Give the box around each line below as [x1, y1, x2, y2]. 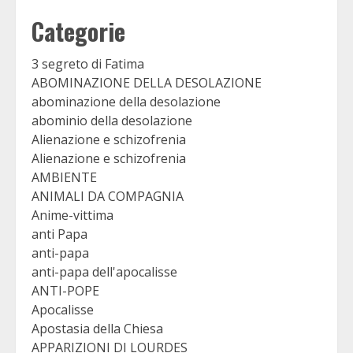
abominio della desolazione [32, 112, 192, 130]
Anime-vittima [32, 206, 113, 225]
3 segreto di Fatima [32, 55, 144, 73]
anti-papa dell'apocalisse [32, 263, 177, 281]
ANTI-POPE [32, 282, 99, 300]
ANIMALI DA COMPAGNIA [32, 188, 184, 206]
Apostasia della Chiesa [32, 320, 163, 338]
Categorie [32, 13, 125, 50]
